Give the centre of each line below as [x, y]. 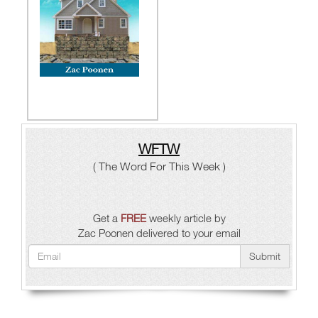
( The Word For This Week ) [159, 166]
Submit [265, 256]
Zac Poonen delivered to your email [159, 233]
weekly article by [186, 218]
